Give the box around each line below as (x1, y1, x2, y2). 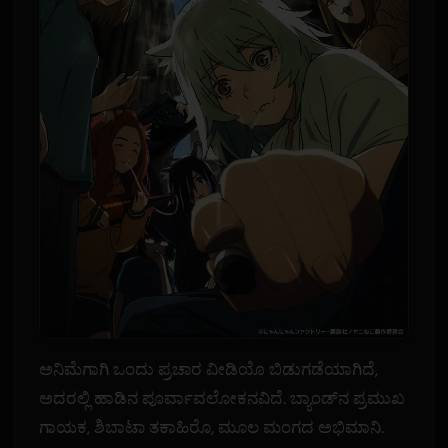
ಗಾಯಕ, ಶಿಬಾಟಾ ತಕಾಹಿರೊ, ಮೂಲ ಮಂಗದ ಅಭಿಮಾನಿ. (38, 416, 384, 439)
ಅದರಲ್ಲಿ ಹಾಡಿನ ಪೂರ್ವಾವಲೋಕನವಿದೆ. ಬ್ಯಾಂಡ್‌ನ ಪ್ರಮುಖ (38, 387, 405, 410)
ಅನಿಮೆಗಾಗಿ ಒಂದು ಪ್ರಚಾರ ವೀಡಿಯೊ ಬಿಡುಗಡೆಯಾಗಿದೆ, (38, 358, 378, 381)
